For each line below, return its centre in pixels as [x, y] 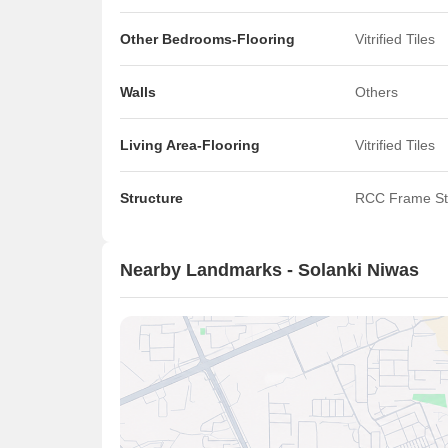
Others [376, 92]
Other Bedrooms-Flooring [207, 39]
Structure [151, 198]
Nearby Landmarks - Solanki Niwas [269, 269]
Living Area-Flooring [190, 145]
